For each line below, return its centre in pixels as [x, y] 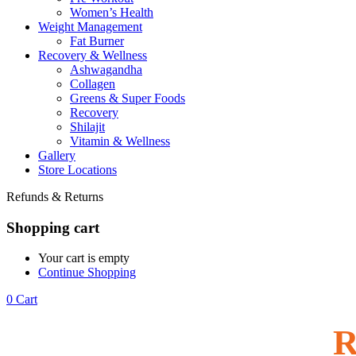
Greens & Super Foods [128, 98]
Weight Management [90, 27]
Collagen [93, 84]
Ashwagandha [106, 70]
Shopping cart [53, 227]
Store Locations [77, 170]
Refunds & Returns [55, 197]
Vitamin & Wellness [120, 141]
